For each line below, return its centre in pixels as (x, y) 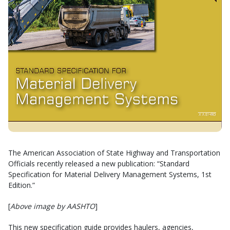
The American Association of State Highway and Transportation (114, 153)
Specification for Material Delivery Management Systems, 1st (110, 174)
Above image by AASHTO (53, 206)
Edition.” (22, 185)
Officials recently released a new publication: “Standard (99, 164)
